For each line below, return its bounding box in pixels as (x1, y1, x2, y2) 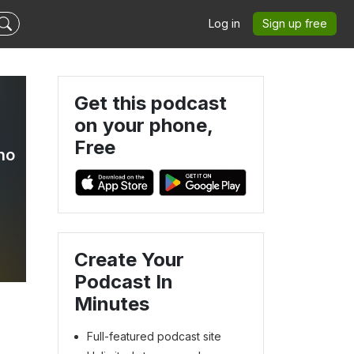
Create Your (74, 247, 184, 271)
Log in (209, 17, 240, 30)
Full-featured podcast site (87, 329, 221, 343)
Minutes (74, 292, 149, 315)
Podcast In (74, 269, 173, 293)
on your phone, (74, 114, 213, 137)
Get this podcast (74, 92, 227, 115)
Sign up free (262, 17, 327, 30)
